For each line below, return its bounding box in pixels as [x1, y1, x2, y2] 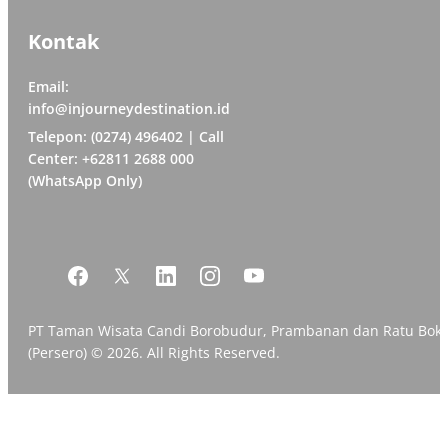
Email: [28, 76, 69, 96]
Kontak [28, 27, 99, 55]
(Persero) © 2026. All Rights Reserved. [28, 342, 280, 362]
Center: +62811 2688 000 [28, 148, 194, 168]
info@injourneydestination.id [28, 98, 230, 118]
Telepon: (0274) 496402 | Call [28, 126, 224, 146]
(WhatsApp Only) [28, 170, 142, 190]
